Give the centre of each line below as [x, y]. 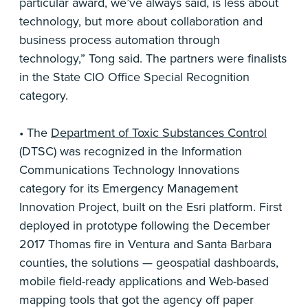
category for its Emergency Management [129, 189]
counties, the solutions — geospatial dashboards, [149, 263]
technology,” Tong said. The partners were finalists [153, 59]
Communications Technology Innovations [129, 170]
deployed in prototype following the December [145, 226]
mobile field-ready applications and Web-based [144, 282]
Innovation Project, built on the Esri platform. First [151, 207]
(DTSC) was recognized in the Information [131, 152]
